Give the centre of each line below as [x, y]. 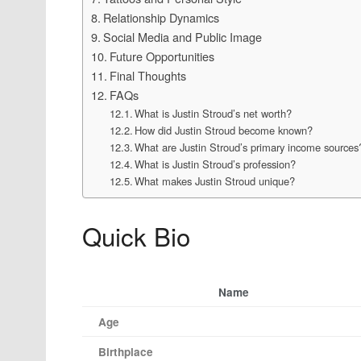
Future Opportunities [162, 56]
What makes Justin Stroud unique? [215, 180]
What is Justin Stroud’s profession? [216, 164]
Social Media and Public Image [182, 36]
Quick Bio [136, 235]
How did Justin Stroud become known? [224, 130]
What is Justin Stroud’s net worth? [214, 113]
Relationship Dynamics [161, 17]
